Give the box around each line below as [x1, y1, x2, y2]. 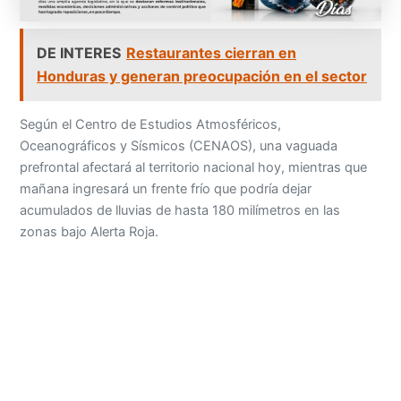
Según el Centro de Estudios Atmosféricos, [20, 116, 282, 133]
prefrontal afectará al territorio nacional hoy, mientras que [20, 159, 368, 176]
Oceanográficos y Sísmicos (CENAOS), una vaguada [20, 138, 338, 155]
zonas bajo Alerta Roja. [20, 224, 159, 241]
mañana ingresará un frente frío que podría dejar [20, 181, 312, 198]
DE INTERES [37, 44, 122, 63]
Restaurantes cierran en [126, 44, 297, 63]
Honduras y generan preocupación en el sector [37, 67, 368, 86]
